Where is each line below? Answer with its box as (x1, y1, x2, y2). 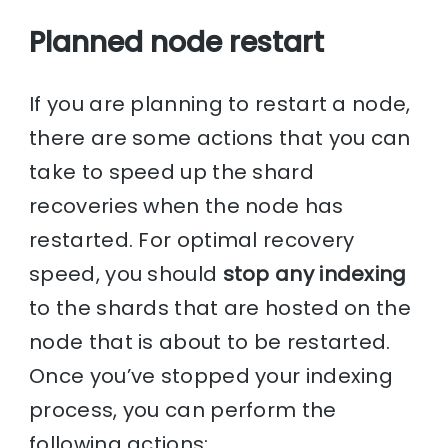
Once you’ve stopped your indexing (29, 362, 394, 391)
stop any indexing (222, 260, 407, 289)
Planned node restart (29, 22, 325, 62)
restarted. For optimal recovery (29, 226, 355, 255)
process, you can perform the (29, 396, 337, 425)
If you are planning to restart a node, (29, 90, 411, 119)
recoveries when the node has (29, 192, 344, 221)
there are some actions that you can (29, 124, 411, 153)
